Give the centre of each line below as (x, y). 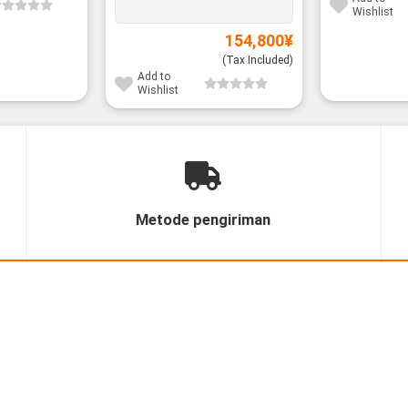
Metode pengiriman (204, 220)
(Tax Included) (258, 60)
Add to (153, 77)
